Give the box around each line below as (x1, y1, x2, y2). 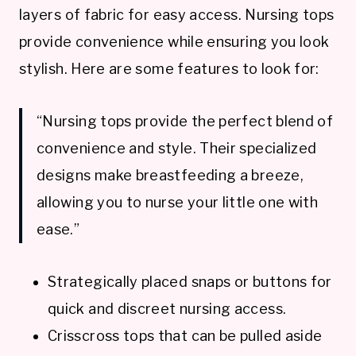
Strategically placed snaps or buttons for (48, 273, 332, 290)
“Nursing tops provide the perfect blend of (37, 112, 334, 130)
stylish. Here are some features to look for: (19, 60, 319, 77)
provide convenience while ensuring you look (19, 33, 330, 50)
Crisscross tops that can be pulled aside (48, 327, 323, 344)
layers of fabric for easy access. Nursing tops (19, 6, 335, 23)
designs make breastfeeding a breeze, (37, 166, 304, 184)
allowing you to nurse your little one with (37, 193, 319, 211)
